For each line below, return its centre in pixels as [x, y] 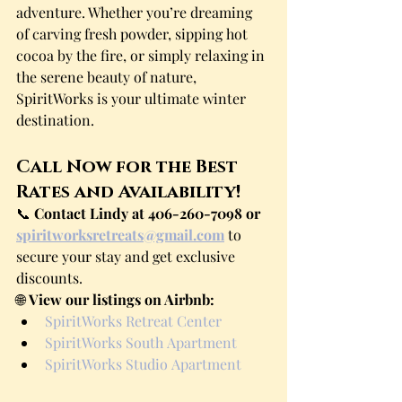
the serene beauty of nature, [108, 77]
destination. [55, 120]
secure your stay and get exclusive [127, 256]
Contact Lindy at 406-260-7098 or [149, 213]
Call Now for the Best [129, 165]
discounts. [49, 278]
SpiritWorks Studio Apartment [143, 364]
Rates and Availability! [128, 190]
